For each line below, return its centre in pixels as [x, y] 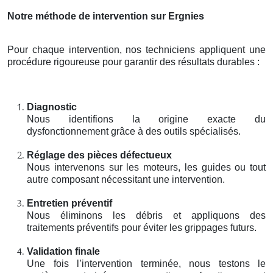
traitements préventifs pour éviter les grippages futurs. [142, 227]
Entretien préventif [69, 203]
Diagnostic [52, 107]
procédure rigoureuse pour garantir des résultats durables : [133, 62]
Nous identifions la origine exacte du [146, 119]
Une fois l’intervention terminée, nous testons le [146, 263]
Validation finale [63, 251]
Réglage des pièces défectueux [99, 155]
